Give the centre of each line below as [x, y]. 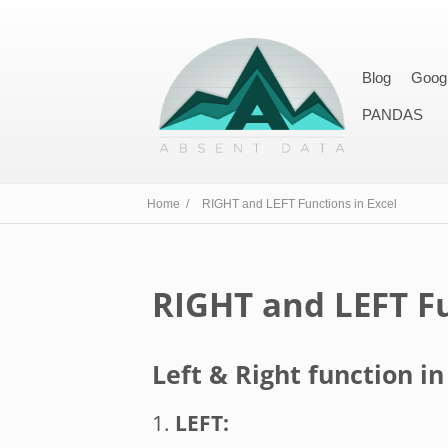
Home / [169, 204]
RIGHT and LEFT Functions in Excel [299, 204]
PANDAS [393, 114]
